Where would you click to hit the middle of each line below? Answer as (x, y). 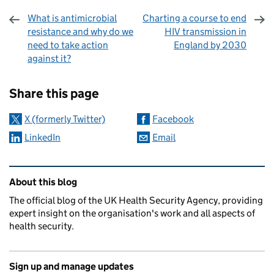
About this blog (43, 182)
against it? (49, 58)
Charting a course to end (194, 18)
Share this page (54, 94)
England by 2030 (210, 45)
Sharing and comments (97, 77)
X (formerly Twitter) (65, 119)
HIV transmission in (206, 31)
